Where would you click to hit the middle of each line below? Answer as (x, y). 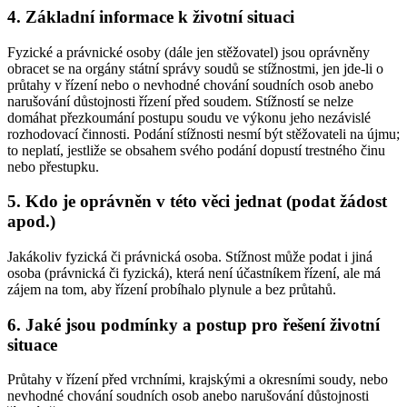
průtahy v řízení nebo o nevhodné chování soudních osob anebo (190, 84)
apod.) (31, 222)
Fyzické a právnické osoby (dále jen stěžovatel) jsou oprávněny (189, 52)
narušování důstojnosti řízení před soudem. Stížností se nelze (180, 101)
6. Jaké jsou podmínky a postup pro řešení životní (194, 324)
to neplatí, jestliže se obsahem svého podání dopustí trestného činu (196, 150)
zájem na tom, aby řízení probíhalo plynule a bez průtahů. (172, 289)
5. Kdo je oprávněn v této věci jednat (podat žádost (197, 202)
